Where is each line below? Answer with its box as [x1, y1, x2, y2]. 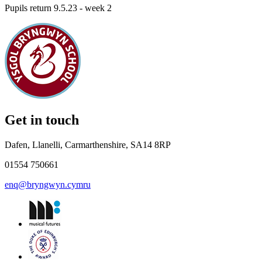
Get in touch [5, 112, 79, 128]
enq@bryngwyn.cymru [5, 180, 91, 190]
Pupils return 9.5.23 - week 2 [5, 2, 114, 13]
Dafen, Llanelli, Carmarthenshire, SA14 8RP [5, 140, 171, 150]
